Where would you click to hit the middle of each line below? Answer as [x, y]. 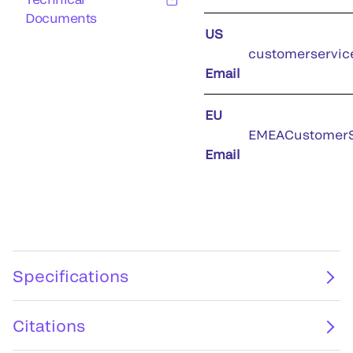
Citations [49, 325]
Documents [61, 18]
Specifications [71, 276]
